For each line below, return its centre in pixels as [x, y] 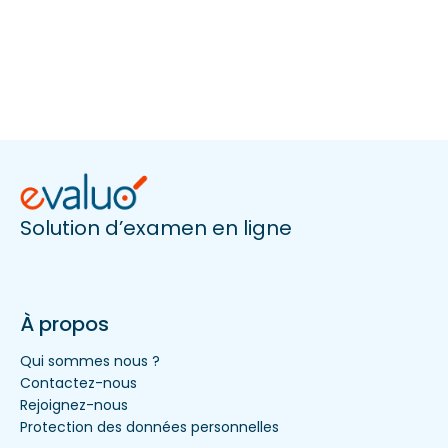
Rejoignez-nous [74, 405]
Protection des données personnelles [149, 427]
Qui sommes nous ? [90, 361]
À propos [64, 324]
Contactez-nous [78, 383]
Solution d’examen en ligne [156, 228]
